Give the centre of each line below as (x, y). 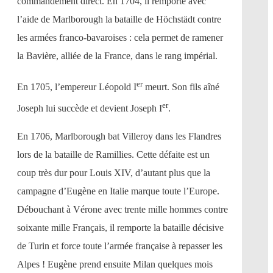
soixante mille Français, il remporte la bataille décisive (120, 228)
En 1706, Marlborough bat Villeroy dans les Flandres (119, 136)
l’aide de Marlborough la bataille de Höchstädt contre (119, 19)
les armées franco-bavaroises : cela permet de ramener (120, 37)
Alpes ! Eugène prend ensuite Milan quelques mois (115, 264)
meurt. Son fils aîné (181, 87)
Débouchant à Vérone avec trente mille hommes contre (122, 210)
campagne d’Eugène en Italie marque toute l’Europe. (118, 191)
